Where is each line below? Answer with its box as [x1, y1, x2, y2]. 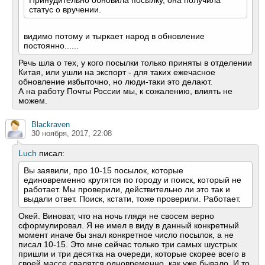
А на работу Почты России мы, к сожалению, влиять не [18, 86, 232, 96]
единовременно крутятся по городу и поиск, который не [24, 175, 241, 185]
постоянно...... [24, 41, 79, 51]
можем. [18, 96, 47, 106]
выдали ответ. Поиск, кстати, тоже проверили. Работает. [24, 194, 241, 204]
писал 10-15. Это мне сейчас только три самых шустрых [18, 240, 237, 250]
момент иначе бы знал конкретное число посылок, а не [18, 230, 234, 240]
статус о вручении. [29, 5, 101, 15]
